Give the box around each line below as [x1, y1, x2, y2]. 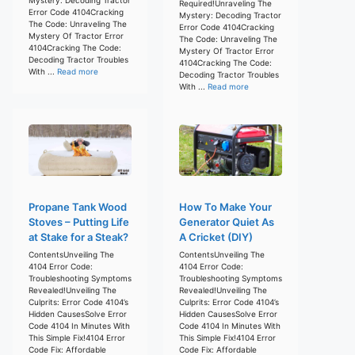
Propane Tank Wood [29, 200, 127, 213]
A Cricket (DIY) [179, 230, 253, 243]
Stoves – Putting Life [29, 215, 129, 228]
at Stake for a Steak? [29, 230, 128, 243]
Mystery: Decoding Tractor [179, 10, 281, 20]
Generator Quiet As [179, 215, 274, 228]
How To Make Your [179, 200, 272, 213]
